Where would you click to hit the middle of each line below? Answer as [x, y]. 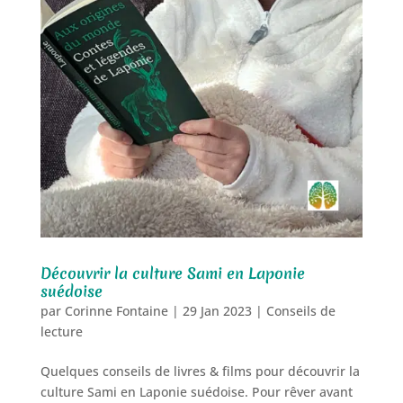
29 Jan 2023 [217, 310]
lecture [61, 331]
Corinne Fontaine [116, 310]
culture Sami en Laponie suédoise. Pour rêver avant [196, 391]
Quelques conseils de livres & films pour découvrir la [200, 371]
